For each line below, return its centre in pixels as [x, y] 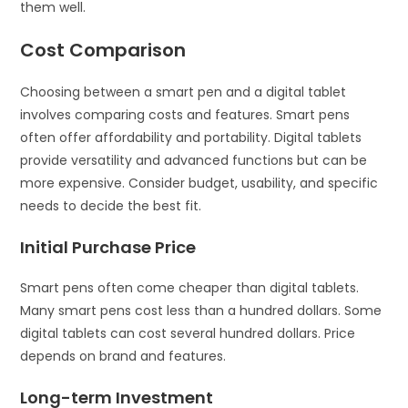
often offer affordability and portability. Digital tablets [191, 138]
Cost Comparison [103, 50]
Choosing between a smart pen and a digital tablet [184, 92]
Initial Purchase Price [108, 247]
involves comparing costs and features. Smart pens [185, 115]
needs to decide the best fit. [111, 206]
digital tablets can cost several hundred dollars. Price [188, 333]
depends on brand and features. [123, 356]
